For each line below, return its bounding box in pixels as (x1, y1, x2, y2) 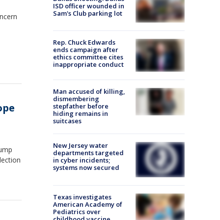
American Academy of (53, 200, 122, 209)
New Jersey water (53, 140, 108, 150)
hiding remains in (53, 109, 108, 118)
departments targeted (53, 148, 124, 157)
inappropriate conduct (53, 60, 124, 69)
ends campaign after (53, 45, 118, 55)
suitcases (53, 116, 82, 125)
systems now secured (53, 163, 119, 172)
